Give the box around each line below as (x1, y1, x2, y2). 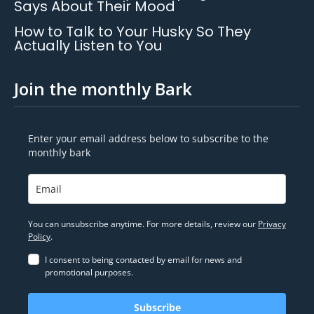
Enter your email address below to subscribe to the (28, 132, 268, 146)
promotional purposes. (45, 266, 133, 279)
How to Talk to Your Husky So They (14, 22, 251, 42)
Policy (28, 231, 50, 243)
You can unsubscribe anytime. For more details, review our (28, 218, 258, 231)
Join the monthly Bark (14, 77, 192, 101)
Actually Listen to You (14, 36, 162, 56)
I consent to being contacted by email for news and (45, 254, 242, 266)
